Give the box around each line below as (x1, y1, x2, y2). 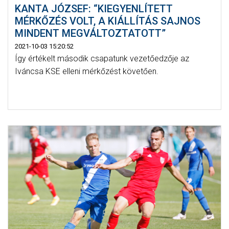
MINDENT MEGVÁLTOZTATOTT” (14, 27, 166, 39)
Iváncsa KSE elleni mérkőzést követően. (14, 66, 158, 76)
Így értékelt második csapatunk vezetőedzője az (14, 53, 189, 63)
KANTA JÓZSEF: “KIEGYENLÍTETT (14, 2, 173, 15)
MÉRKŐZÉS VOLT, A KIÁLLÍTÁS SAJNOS (14, 14, 200, 27)
